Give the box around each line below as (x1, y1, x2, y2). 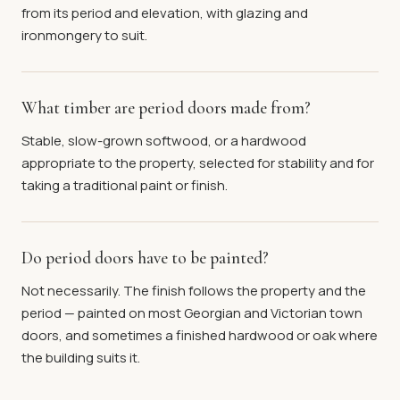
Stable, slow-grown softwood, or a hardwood (21, 131, 306, 150)
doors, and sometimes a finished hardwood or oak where (21, 326, 378, 345)
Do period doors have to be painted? (21, 247, 269, 268)
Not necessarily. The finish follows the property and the (21, 281, 366, 300)
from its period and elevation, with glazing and (21, 4, 308, 22)
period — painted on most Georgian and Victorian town (21, 304, 362, 322)
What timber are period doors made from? (21, 97, 311, 118)
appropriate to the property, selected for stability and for (21, 154, 374, 172)
